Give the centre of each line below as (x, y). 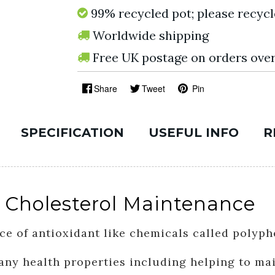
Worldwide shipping (150, 35)
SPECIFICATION (72, 133)
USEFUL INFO (194, 133)
